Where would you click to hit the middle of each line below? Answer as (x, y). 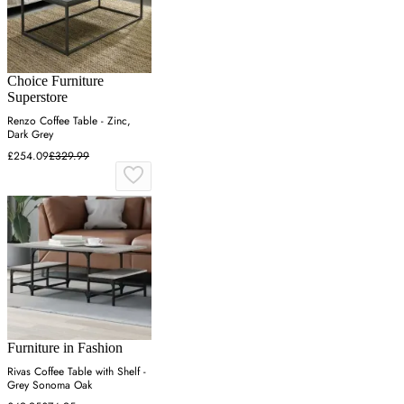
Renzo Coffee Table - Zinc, (69, 121)
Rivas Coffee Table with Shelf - (77, 372)
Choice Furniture (55, 81)
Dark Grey (30, 135)
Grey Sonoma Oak (50, 386)
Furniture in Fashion (65, 348)
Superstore (37, 97)
